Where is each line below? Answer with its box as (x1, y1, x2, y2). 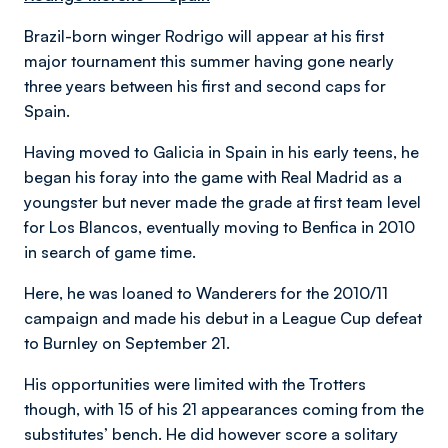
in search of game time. (24, 242, 196, 262)
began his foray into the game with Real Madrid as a (24, 167, 402, 187)
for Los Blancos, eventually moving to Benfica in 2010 (24, 217, 415, 237)
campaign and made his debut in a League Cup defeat (24, 308, 422, 328)
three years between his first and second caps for (24, 76, 386, 96)
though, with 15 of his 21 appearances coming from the (24, 399, 424, 419)
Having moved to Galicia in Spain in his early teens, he (24, 142, 419, 162)
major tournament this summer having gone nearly (24, 51, 394, 71)
